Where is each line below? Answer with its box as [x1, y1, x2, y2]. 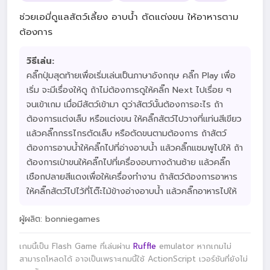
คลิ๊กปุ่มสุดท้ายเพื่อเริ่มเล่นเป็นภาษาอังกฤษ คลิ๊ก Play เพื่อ [27, 69, 236, 82]
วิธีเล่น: [27, 54, 54, 67]
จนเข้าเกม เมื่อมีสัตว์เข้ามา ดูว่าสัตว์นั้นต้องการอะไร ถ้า [27, 98, 223, 111]
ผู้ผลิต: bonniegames [19, 213, 100, 225]
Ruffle [133, 240, 156, 253]
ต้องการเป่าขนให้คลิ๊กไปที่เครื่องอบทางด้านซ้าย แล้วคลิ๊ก [27, 155, 230, 169]
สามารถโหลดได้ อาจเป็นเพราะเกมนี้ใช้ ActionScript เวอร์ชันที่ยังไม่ [19, 253, 248, 265]
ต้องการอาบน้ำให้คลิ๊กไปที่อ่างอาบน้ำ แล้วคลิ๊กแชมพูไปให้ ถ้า [27, 141, 243, 154]
